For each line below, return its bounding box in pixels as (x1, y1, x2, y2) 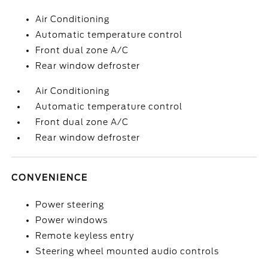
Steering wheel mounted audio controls (35, 246, 220, 256)
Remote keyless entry (35, 231, 135, 240)
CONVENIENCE (11, 173, 89, 182)
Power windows (35, 215, 108, 225)
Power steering (35, 200, 105, 209)
